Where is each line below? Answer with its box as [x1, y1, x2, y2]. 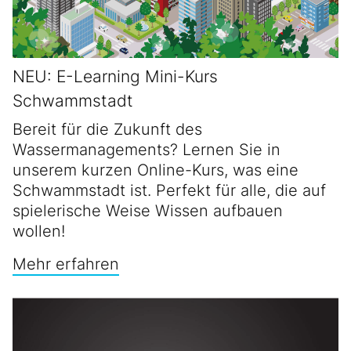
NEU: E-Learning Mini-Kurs [13, 67, 218, 87]
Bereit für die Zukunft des [13, 120, 202, 139]
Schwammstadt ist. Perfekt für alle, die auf [13, 181, 326, 201]
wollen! [13, 222, 65, 241]
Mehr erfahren [13, 255, 119, 274]
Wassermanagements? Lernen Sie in [13, 140, 280, 160]
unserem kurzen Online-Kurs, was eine [13, 161, 299, 180]
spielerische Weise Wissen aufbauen [13, 201, 283, 221]
